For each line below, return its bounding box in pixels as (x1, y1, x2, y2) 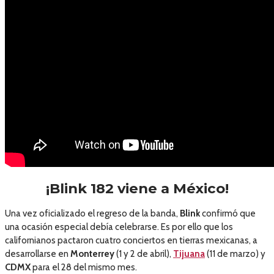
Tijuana (173, 248, 205, 259)
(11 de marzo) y (205, 248, 265, 259)
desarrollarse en (5, 248, 68, 259)
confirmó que (200, 207, 256, 219)
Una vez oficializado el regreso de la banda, (5, 207, 180, 219)
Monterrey (68, 248, 114, 259)
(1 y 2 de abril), (114, 248, 173, 259)
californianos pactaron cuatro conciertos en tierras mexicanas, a (5, 234, 257, 246)
